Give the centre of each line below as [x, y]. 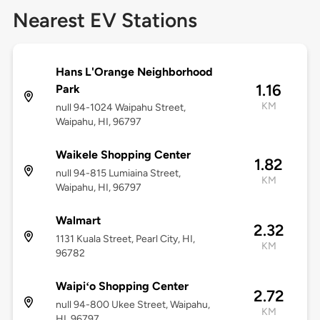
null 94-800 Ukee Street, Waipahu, [132, 305]
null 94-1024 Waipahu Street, [120, 108]
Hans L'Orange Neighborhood [134, 72]
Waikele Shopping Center [123, 155]
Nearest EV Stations [105, 20]
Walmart [78, 221]
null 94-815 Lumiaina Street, [118, 174]
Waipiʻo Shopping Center [122, 286]
